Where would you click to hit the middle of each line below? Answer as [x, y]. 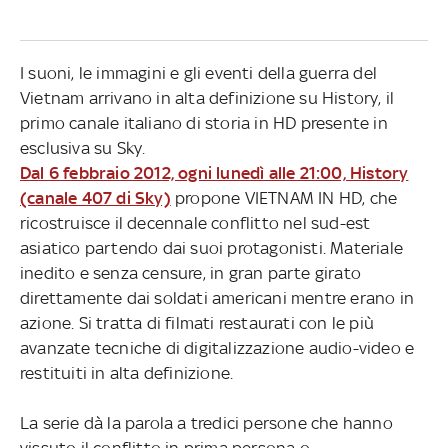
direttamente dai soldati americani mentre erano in [216, 297]
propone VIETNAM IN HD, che [284, 197]
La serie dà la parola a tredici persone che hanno [206, 422]
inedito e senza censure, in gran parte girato [190, 272]
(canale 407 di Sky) [95, 197]
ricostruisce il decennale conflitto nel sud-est [195, 222]
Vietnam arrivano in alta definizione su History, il [207, 97]
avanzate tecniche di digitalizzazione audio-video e [217, 347]
